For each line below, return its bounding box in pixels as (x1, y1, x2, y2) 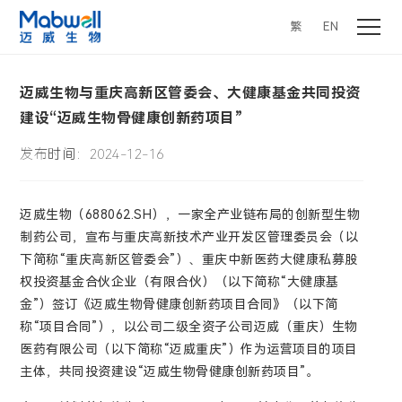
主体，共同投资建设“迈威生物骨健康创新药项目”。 (20, 364, 319, 379)
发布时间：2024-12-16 (20, 146, 164, 162)
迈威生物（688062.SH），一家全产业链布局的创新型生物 (20, 207, 361, 222)
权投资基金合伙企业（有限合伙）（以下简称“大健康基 (20, 275, 339, 289)
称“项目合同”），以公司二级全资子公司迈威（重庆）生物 (20, 319, 358, 334)
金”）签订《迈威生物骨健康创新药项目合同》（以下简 (20, 297, 338, 311)
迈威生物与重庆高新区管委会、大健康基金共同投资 (20, 84, 361, 101)
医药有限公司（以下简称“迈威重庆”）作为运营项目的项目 (20, 342, 358, 356)
